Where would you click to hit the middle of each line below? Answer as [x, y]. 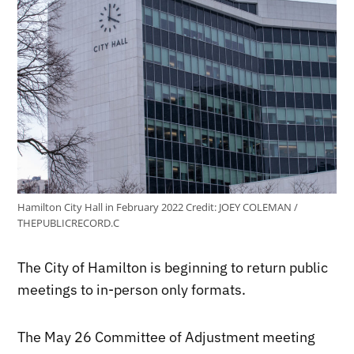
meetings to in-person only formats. [132, 289]
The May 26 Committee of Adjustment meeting [167, 337]
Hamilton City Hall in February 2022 [102, 207]
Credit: [201, 207]
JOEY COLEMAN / [258, 207]
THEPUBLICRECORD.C [69, 223]
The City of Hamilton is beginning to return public [173, 267]
